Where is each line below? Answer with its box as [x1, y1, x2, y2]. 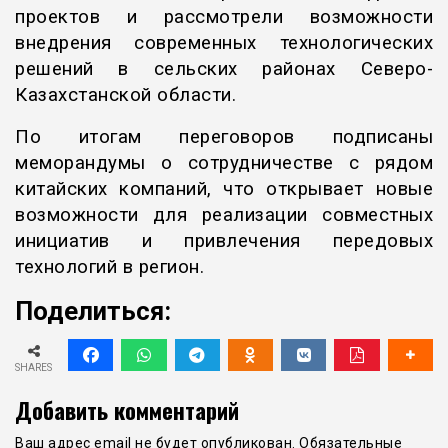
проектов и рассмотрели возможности [15, 6, 433, 29]
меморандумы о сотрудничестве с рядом [15, 152, 433, 175]
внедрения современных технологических [15, 32, 433, 55]
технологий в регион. [15, 256, 204, 279]
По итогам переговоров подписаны [15, 126, 433, 149]
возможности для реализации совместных [15, 204, 433, 227]
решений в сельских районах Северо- [15, 58, 433, 81]
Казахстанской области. [15, 84, 236, 107]
